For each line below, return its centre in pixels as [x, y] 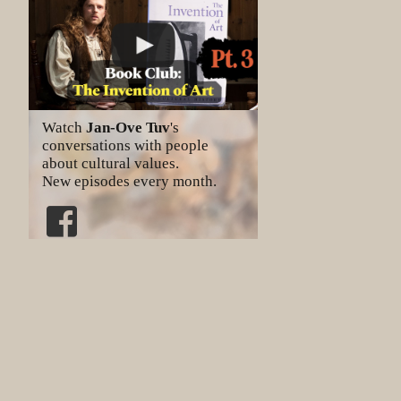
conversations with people [125, 146]
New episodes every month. [129, 182]
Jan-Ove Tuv [128, 128]
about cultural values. [111, 164]
